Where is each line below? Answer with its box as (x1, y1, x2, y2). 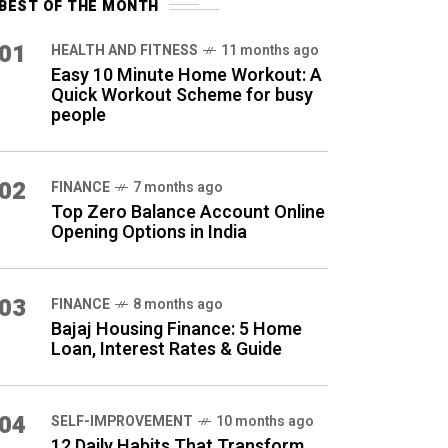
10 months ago (216, 411, 314, 432)
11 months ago (221, 40, 319, 61)
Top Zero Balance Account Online (51, 199, 325, 226)
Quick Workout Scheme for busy (51, 82, 313, 109)
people (51, 102, 106, 129)
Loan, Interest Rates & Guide (51, 336, 282, 363)
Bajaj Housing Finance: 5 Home (51, 316, 302, 343)
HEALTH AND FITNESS (51, 40, 198, 61)
